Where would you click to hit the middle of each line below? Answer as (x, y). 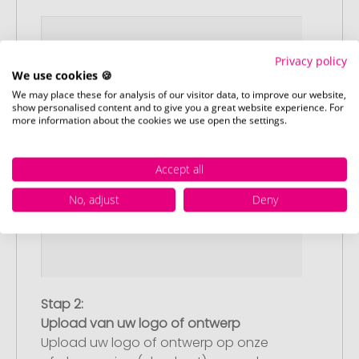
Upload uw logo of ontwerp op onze (155, 342)
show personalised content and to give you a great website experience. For (178, 107)
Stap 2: (62, 304)
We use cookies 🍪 (62, 75)
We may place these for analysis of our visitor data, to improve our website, (179, 94)
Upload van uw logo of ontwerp (141, 323)
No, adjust (94, 199)
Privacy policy (311, 61)
